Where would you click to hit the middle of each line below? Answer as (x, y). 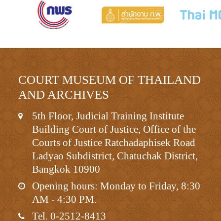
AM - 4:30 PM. (64, 199)
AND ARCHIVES (64, 94)
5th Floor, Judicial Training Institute (108, 116)
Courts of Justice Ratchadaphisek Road (114, 142)
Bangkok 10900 (66, 169)
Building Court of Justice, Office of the (114, 129)
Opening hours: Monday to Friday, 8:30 (116, 186)
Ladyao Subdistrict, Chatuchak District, (115, 156)
